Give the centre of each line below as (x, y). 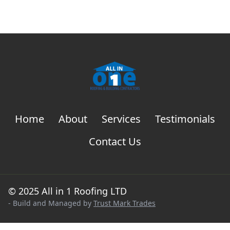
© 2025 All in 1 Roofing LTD (68, 191)
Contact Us (115, 141)
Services (121, 119)
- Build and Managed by (51, 203)
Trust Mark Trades (124, 203)
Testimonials (185, 119)
